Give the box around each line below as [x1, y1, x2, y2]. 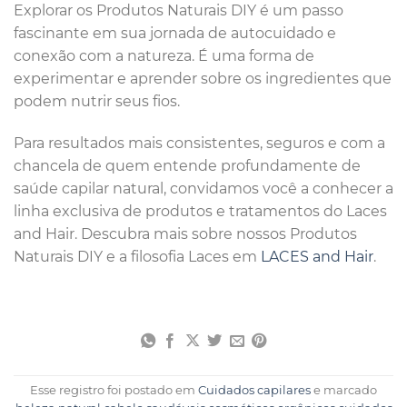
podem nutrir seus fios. [14, 93, 180, 111]
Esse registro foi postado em [30, 382, 198, 397]
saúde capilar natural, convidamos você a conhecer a [14, 180, 393, 198]
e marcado [311, 382, 377, 397]
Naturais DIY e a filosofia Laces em [14, 248, 261, 266]
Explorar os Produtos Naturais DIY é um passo [14, 2, 343, 20]
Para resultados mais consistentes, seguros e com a [14, 134, 385, 153]
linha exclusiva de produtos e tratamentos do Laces [14, 203, 387, 221]
